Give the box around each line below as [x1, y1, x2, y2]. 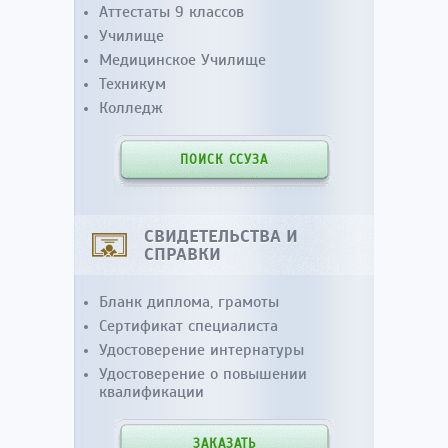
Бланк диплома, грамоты [99, 292, 279, 312]
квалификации [99, 382, 204, 402]
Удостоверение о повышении [99, 364, 307, 384]
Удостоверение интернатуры [99, 340, 304, 360]
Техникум [99, 74, 166, 94]
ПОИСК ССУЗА [180, 152, 268, 168]
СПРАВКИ [144, 243, 221, 265]
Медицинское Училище [99, 50, 266, 70]
